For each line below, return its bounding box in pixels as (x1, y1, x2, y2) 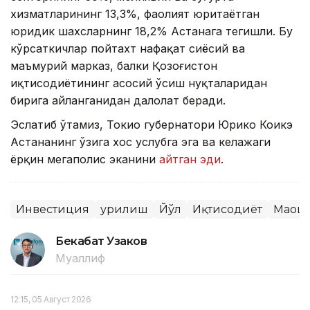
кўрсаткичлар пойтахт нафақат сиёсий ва (10, 41, 245, 55)
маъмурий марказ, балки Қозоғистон (10, 58, 217, 73)
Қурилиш (100, 202, 148, 216)
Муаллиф (55, 250, 105, 265)
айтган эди (159, 152, 221, 166)
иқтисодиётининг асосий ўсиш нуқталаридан (10, 75, 267, 90)
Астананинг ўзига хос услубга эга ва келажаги (10, 134, 271, 149)
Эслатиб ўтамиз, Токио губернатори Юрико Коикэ (10, 117, 293, 131)
